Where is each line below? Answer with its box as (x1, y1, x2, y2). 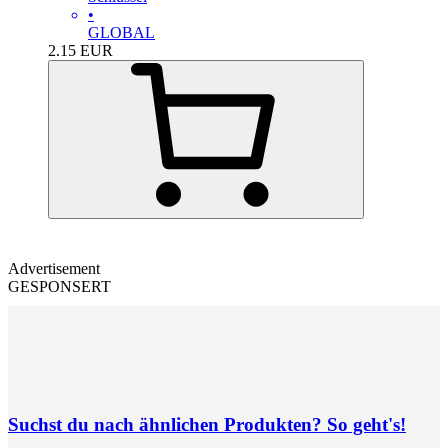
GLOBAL (88, 23, 155, 41)
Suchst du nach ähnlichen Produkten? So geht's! (8, 414, 406, 436)
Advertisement (8, 259, 100, 277)
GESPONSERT (8, 277, 111, 295)
